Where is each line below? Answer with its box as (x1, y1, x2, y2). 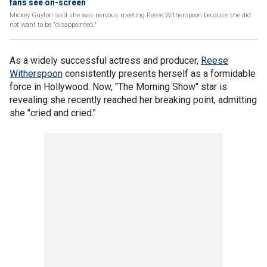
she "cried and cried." (10, 107, 96, 119)
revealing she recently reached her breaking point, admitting (10, 94, 257, 105)
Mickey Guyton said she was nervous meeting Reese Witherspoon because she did (10, 11, 251, 19)
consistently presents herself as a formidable (63, 68, 256, 79)
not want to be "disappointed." (10, 21, 97, 29)
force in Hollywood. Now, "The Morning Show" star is (10, 81, 227, 92)
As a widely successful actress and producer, (10, 55, 201, 66)
